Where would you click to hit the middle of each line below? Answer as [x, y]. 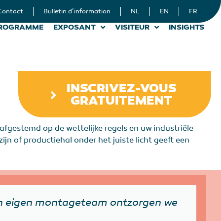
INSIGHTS [186, 27]
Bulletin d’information [77, 11]
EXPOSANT [74, 27]
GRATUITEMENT [122, 101]
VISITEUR [132, 27]
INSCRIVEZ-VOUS [121, 89]
